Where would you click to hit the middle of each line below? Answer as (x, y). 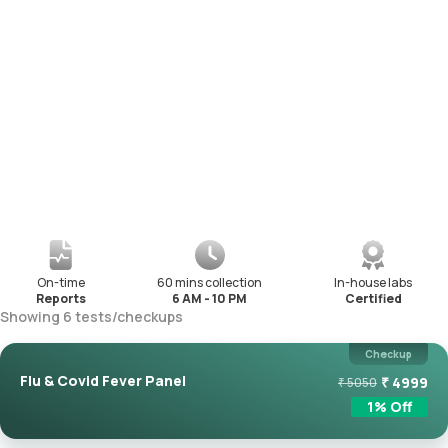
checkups (150, 317)
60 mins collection (210, 283)
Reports (60, 299)
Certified (373, 299)
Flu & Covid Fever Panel (103, 381)
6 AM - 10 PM (210, 299)
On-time (60, 283)
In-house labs (373, 283)
